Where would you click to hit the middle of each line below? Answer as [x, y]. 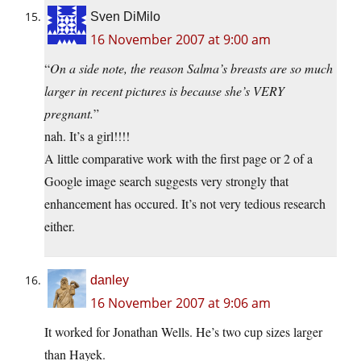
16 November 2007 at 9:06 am [180, 303]
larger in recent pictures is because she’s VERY [164, 91]
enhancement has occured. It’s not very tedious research [185, 204]
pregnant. [69, 114]
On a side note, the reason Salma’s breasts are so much [191, 68]
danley [110, 280]
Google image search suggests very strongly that [166, 181]
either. [60, 226]
